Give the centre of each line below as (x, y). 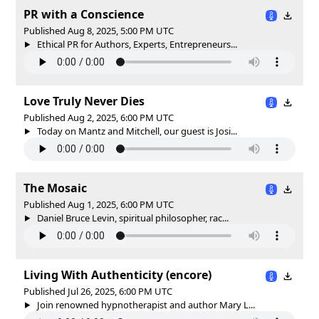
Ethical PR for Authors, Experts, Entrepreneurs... (136, 44)
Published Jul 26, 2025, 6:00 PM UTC (98, 291)
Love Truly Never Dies (84, 101)
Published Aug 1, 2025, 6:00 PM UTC (99, 204)
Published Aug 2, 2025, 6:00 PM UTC (99, 117)
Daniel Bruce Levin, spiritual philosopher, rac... (131, 218)
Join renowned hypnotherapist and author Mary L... (145, 304)
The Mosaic (55, 188)
